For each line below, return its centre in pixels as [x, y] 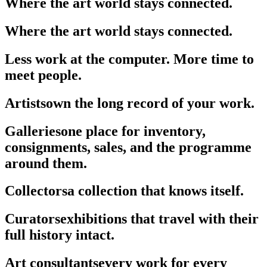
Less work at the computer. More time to [129, 59]
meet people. [43, 75]
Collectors [36, 191]
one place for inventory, [133, 131]
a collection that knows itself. [156, 191]
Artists [25, 103]
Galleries [33, 131]
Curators [32, 219]
